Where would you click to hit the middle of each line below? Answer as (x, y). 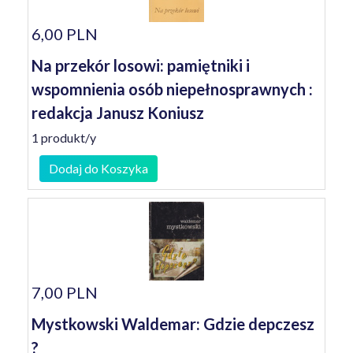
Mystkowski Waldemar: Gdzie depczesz (173, 324)
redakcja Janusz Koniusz (118, 113)
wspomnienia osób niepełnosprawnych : (172, 89)
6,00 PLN (65, 34)
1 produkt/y (64, 137)
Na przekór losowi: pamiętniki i (141, 65)
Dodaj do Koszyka (98, 168)
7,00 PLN (65, 292)
